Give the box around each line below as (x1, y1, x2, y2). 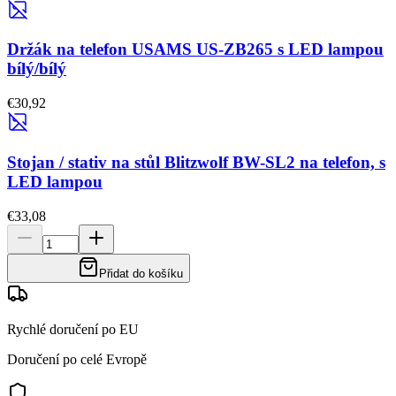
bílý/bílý (7, 59, 66, 79)
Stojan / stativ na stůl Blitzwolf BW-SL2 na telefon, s (7, 152, 385, 171)
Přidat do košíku (99, 266, 183, 280)
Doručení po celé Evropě (7, 351, 147, 367)
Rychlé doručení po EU (7, 321, 139, 337)
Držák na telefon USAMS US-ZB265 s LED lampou (7, 40, 384, 59)
